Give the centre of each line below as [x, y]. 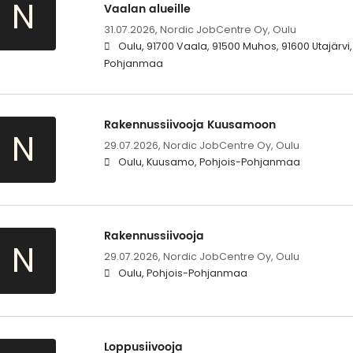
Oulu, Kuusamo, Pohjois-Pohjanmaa [209, 162]
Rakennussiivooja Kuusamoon [190, 125]
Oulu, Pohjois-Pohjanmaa [182, 273]
